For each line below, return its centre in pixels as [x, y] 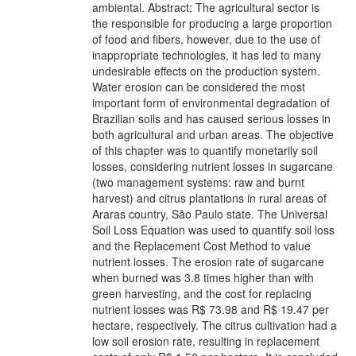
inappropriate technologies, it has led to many [207, 54]
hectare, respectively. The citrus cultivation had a [215, 325]
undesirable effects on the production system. [206, 70]
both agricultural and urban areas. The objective [213, 134]
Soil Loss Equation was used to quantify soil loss [213, 229]
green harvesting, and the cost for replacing [202, 293]
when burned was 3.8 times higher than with [203, 277]
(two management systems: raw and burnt [198, 182]
